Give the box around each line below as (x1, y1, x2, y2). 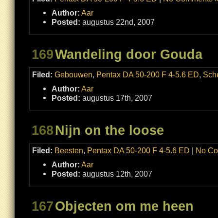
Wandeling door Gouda (55, 47, 202, 62)
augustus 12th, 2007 (80, 169, 152, 178)
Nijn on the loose (55, 123, 164, 138)
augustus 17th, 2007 (80, 93, 152, 102)
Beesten (54, 146, 83, 155)
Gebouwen (54, 70, 92, 79)
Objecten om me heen (55, 199, 194, 214)
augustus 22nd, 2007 (80, 18, 155, 26)
